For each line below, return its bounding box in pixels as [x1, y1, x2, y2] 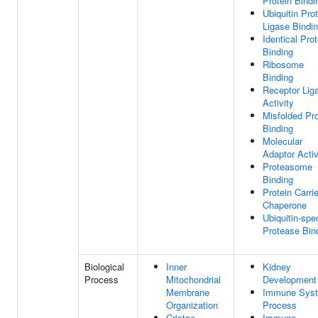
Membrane [166, 285, 209, 299]
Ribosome [263, 57, 304, 71]
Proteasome [263, 160, 312, 173]
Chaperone [263, 198, 307, 212]
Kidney [263, 260, 291, 273]
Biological [84, 260, 124, 273]
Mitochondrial [166, 273, 221, 286]
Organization [166, 298, 218, 312]
